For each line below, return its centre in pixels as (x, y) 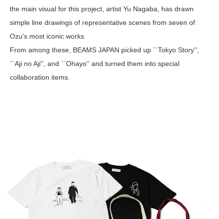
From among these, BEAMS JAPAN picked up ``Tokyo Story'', (104, 50)
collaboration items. (40, 77)
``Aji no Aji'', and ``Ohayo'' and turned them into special (95, 64)
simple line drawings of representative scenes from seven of (102, 23)
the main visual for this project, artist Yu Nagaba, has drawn (102, 9)
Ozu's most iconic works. (48, 36)
